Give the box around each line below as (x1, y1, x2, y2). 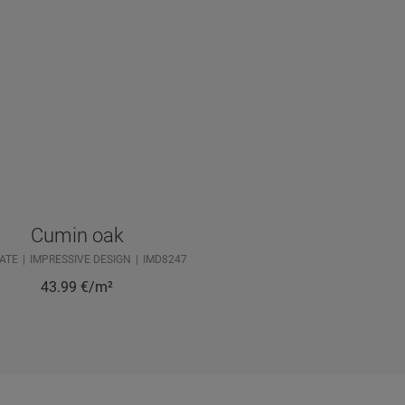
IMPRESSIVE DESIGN (30, 253, 131, 267)
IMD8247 (143, 253, 187, 267)
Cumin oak (30, 224, 124, 248)
